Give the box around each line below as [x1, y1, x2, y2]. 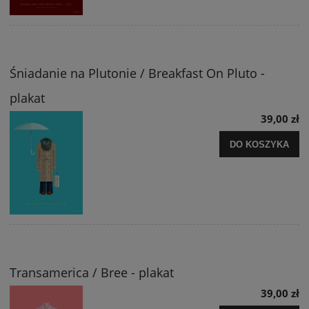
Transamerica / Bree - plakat [10, 264, 174, 281]
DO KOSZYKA [230, 139, 289, 150]
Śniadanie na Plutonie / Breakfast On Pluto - [10, 65, 265, 82]
